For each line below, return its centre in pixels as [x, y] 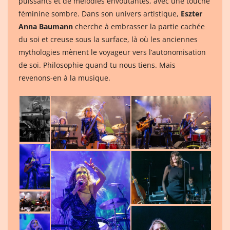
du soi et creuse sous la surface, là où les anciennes [108, 39]
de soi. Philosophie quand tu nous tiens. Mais [97, 65]
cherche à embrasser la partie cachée [139, 26]
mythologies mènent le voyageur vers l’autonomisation [112, 52]
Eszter [191, 13]
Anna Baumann [46, 26]
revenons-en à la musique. [64, 78]
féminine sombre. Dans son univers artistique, [100, 13]
